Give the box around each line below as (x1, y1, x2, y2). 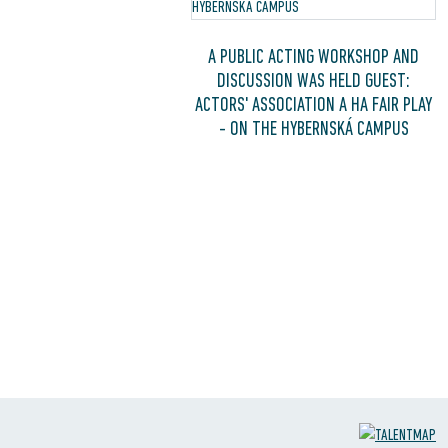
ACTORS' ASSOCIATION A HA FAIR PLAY (195, 93, 433, 115)
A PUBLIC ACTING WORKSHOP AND (208, 45, 420, 67)
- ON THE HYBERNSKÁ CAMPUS (218, 117, 409, 139)
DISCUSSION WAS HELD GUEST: (217, 69, 411, 91)
